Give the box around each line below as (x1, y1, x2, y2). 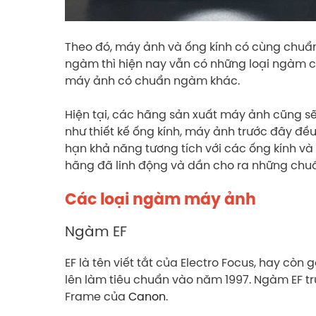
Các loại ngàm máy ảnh (65, 188, 256, 209)
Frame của (65, 288, 128, 304)
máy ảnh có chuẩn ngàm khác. (65, 72, 240, 88)
